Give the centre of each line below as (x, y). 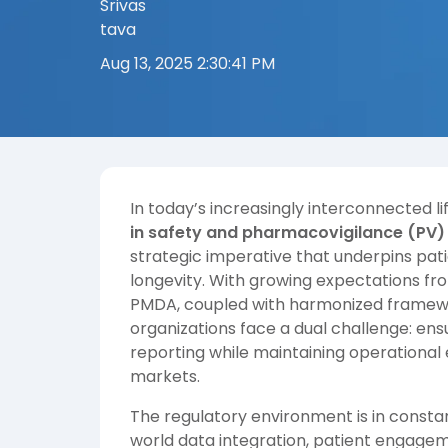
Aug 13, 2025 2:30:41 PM (187, 63)
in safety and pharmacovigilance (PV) (287, 233)
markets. (165, 377)
